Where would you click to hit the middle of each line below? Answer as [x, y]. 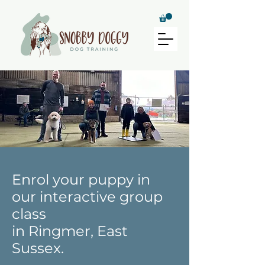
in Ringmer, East [70, 231]
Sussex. [38, 248]
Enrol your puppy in [81, 179]
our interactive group [87, 196]
